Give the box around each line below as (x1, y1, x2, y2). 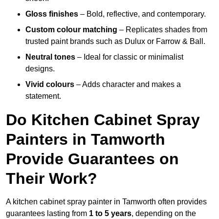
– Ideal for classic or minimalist (75, 53, 183, 62)
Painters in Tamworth (6, 131, 165, 149)
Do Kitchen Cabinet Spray (6, 111, 200, 129)
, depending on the (131, 209, 196, 218)
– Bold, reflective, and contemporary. (78, 10, 206, 19)
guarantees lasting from (6, 209, 89, 218)
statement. (25, 92, 61, 101)
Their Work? (6, 170, 97, 188)
